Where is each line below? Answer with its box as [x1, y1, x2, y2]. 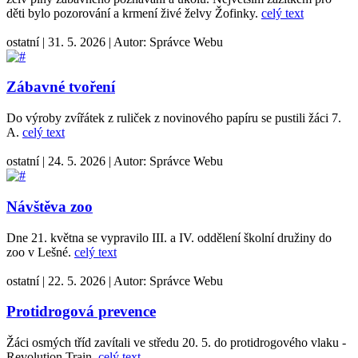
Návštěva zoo [6, 197, 93, 215]
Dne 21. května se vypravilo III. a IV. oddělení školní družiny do [6, 230, 332, 245]
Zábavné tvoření [6, 78, 115, 96]
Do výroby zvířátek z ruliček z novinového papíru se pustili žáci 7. [6, 111, 341, 125]
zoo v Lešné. [6, 245, 74, 259]
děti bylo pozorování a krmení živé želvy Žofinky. [6, 6, 261, 20]
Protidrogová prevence [6, 303, 156, 320]
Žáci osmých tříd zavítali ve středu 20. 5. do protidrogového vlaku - [6, 335, 346, 349]
